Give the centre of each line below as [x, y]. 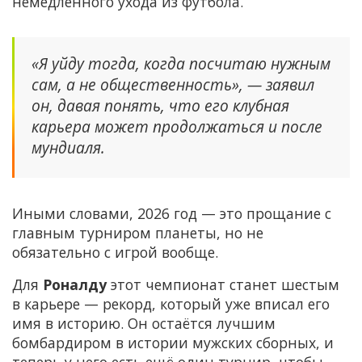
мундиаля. [70, 148]
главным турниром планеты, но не [138, 233]
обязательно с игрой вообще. [115, 253]
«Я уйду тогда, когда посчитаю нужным [181, 64]
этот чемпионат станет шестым [223, 285]
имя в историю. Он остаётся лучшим [144, 324]
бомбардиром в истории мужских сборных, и [173, 343]
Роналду [75, 285]
